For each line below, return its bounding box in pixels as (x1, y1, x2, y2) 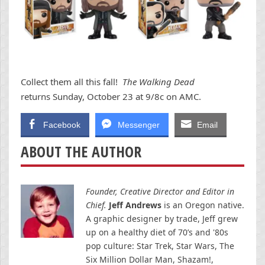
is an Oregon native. (161, 199, 244, 211)
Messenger (118, 120, 160, 130)
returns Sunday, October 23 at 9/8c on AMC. (21, 91, 201, 103)
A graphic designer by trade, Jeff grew (86, 213, 238, 225)
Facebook (43, 120, 80, 130)
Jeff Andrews (109, 199, 161, 211)
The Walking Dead (122, 76, 195, 88)
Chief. (86, 199, 106, 211)
